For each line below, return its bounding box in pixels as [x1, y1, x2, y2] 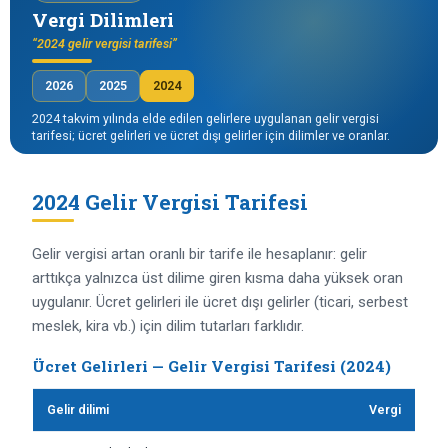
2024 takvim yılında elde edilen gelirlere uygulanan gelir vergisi [32, 111, 379, 126]
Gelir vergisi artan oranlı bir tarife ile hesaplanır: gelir [32, 245, 367, 263]
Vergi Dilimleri [32, 7, 174, 32]
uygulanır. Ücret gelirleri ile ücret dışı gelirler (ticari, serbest [32, 293, 408, 311]
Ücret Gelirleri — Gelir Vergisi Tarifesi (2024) [32, 356, 391, 376]
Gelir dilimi [47, 402, 109, 417]
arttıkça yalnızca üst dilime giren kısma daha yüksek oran [32, 269, 403, 287]
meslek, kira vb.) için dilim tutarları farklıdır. [32, 317, 304, 335]
